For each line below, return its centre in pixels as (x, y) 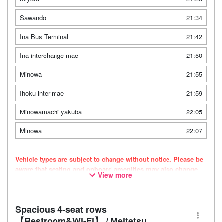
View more (115, 175)
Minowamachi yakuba (51, 112)
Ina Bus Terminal (44, 36)
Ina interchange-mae (49, 55)
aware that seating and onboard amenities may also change (107, 169)
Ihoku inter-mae (42, 93)
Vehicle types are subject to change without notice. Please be (109, 159)
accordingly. (34, 180)
